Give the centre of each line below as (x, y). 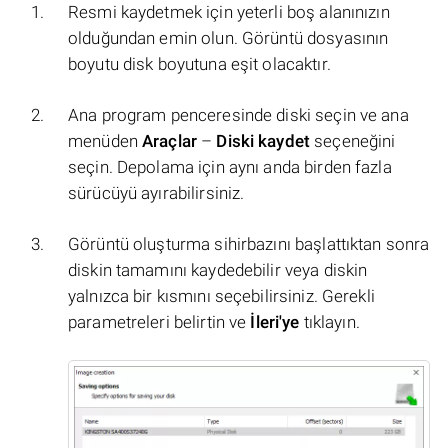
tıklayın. (329, 322)
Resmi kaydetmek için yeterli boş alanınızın (229, 12)
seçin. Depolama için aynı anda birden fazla (230, 167)
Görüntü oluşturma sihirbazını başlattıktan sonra (249, 244)
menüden (105, 141)
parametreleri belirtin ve (159, 322)
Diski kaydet (263, 141)
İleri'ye (275, 322)
